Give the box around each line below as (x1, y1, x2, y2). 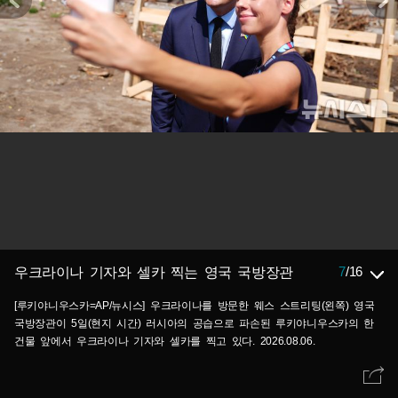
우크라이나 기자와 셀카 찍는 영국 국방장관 (14, 265, 293, 280)
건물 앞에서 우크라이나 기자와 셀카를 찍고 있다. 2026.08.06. (14, 335, 315, 347)
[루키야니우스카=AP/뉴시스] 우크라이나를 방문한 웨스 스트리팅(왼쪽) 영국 (14, 299, 375, 312)
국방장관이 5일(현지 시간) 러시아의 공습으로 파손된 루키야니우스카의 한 (14, 317, 375, 330)
